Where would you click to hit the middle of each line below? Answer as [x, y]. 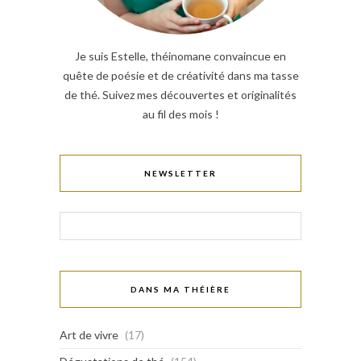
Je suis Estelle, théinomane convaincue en [180, 56]
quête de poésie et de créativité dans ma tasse [180, 76]
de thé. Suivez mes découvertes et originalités [180, 95]
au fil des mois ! [180, 114]
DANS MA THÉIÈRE [180, 290]
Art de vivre [89, 335]
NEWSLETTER [180, 174]
